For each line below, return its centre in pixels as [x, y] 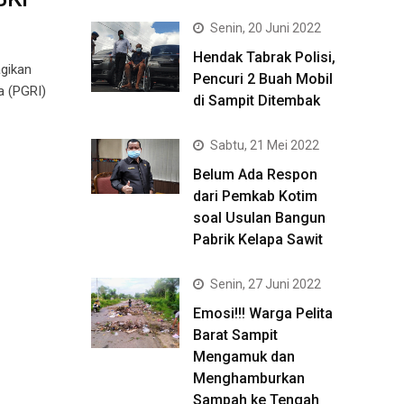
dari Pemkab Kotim [255, 196]
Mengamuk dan [244, 357]
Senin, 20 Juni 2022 [266, 28]
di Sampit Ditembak [257, 101]
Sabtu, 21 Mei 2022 [265, 145]
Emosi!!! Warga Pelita [263, 313]
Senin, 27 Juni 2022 [266, 284]
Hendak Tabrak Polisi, [264, 57]
